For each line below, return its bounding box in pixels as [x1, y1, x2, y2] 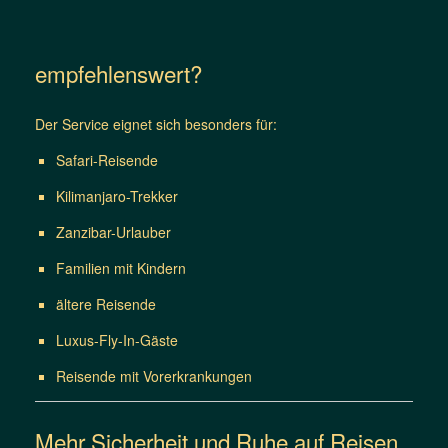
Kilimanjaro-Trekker [56, 186, 178, 207]
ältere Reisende [56, 294, 156, 315]
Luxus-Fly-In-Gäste [56, 330, 178, 351]
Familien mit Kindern [56, 258, 186, 279]
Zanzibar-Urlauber [56, 222, 171, 243]
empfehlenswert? [35, 56, 202, 89]
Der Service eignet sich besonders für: [35, 114, 277, 135]
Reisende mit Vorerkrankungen [56, 366, 252, 387]
